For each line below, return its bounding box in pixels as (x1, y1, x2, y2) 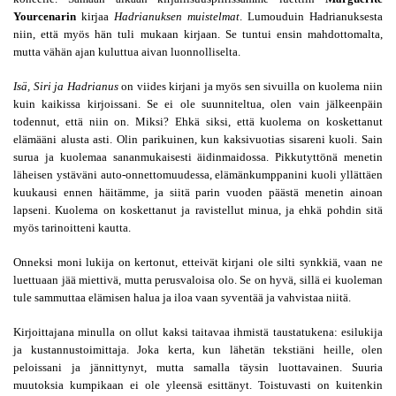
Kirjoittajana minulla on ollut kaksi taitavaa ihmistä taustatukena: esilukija (13, 325, 383, 339)
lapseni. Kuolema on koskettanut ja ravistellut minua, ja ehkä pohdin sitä (13, 203, 383, 217)
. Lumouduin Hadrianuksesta (240, 10, 383, 23)
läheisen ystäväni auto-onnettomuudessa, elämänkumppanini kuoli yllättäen (13, 168, 383, 181)
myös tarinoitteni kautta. (13, 221, 131, 234)
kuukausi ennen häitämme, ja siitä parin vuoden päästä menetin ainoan (13, 186, 383, 199)
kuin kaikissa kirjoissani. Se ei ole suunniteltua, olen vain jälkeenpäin (13, 97, 383, 110)
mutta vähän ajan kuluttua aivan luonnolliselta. (13, 45, 240, 58)
